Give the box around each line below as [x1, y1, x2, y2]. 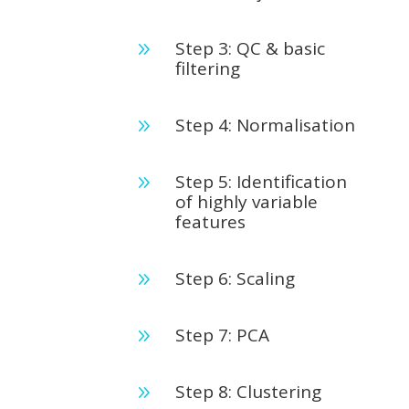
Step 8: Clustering [174, 380, 321, 404]
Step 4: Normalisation [174, 113, 355, 137]
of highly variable [174, 190, 318, 214]
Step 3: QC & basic [174, 37, 325, 60]
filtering [174, 57, 240, 80]
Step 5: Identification [174, 170, 347, 194]
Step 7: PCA [174, 323, 269, 347]
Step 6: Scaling [174, 267, 295, 290]
